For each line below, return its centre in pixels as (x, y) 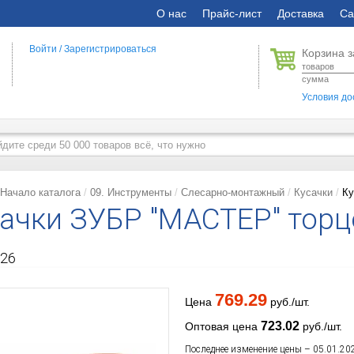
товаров (318, 66)
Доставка (301, 13)
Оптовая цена (222, 326)
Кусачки (313, 192)
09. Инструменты (131, 192)
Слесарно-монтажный (233, 192)
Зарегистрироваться (111, 49)
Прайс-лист (232, 13)
